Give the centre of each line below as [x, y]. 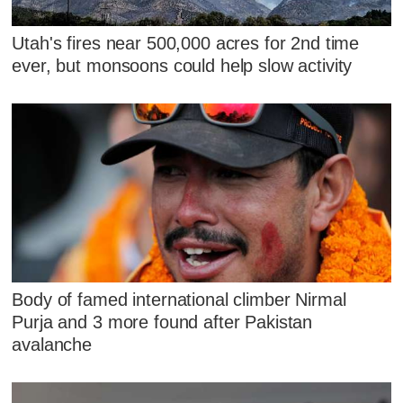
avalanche [52, 344]
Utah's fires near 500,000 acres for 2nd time [186, 43]
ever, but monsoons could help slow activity [182, 65]
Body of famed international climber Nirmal [179, 299]
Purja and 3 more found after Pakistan [162, 322]
